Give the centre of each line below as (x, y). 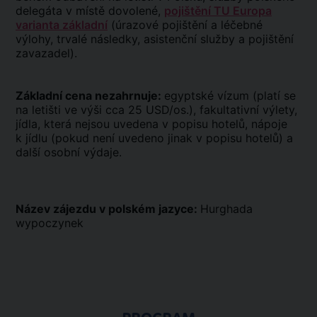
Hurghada (226, 209)
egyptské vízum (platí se (230, 96)
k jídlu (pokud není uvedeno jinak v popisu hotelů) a (154, 138)
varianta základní (62, 25)
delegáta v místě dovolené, (90, 11)
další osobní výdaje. (70, 152)
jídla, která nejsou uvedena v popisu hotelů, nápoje (151, 124)
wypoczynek (50, 223)
